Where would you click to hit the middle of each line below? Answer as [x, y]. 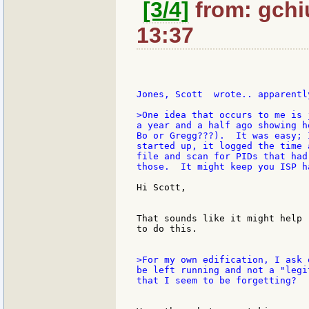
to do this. [167, 229]
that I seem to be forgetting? [217, 281]
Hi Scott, [161, 188]
